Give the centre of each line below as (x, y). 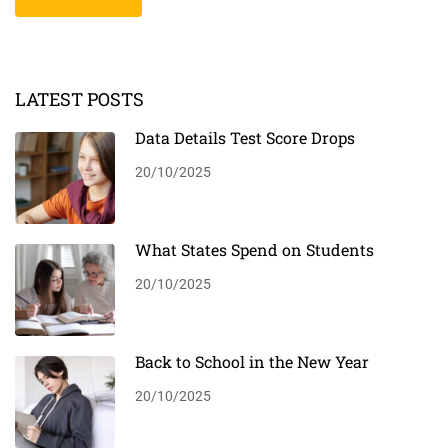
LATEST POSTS (79, 99)
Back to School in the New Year (252, 362)
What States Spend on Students (254, 250)
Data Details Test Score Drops (245, 138)
